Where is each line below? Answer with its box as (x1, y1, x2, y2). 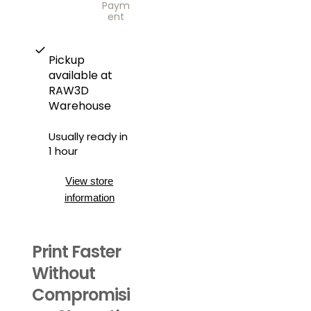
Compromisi (31, 283, 131, 306)
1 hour (48, 143, 78, 158)
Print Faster (31, 239, 121, 263)
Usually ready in (48, 128, 128, 144)
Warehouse (48, 97, 111, 114)
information (64, 191, 115, 203)
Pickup (48, 51, 85, 68)
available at (48, 67, 112, 83)
